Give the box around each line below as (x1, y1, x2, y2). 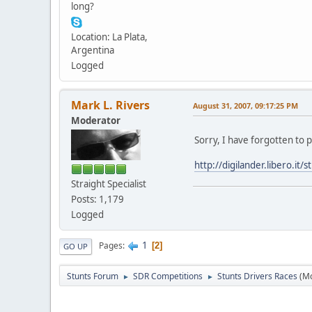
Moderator (71, 114, 120, 127)
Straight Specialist (71, 177, 146, 190)
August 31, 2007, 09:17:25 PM (193, 100, 298, 111)
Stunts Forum (67, 270, 118, 282)
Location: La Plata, (71, 30, 148, 43)
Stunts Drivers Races (217, 270, 297, 282)
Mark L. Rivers (71, 97, 150, 113)
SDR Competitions (133, 270, 203, 282)
